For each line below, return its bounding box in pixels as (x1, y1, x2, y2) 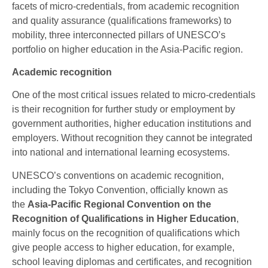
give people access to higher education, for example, (12, 242, 234, 252)
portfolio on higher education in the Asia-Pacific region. (12, 44, 243, 54)
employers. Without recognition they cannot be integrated (12, 133, 252, 144)
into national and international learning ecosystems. (12, 147, 230, 158)
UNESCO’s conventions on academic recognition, (12, 170, 224, 181)
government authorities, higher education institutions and (12, 118, 251, 129)
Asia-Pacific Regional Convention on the (28, 199, 211, 209)
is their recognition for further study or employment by (12, 104, 235, 115)
